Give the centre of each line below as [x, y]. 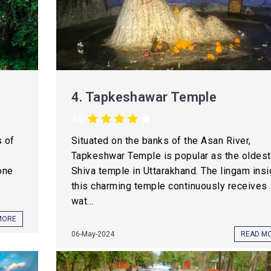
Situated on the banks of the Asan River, [161, 141]
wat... [82, 201]
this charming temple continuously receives [169, 186]
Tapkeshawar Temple [151, 97]
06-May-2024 [93, 234]
